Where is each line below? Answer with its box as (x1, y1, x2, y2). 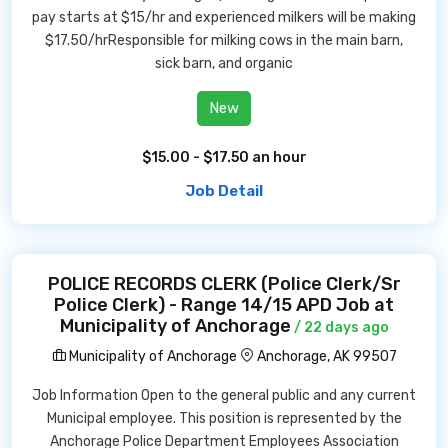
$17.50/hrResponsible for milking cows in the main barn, (45, 32, 403, 49)
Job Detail (185, 182, 263, 200)
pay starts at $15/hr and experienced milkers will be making (32, 9, 416, 26)
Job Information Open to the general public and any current (32, 387, 416, 404)
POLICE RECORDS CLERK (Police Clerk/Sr (47, 273, 401, 295)
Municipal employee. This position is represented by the (46, 410, 402, 427)
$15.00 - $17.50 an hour (141, 149, 307, 166)
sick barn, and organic (155, 55, 293, 72)
